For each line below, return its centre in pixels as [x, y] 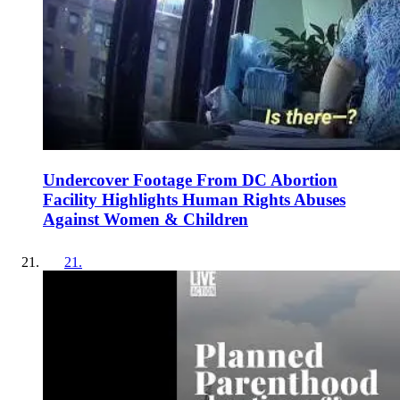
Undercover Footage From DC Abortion [190, 179]
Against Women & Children [146, 219]
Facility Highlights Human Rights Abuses [194, 199]
